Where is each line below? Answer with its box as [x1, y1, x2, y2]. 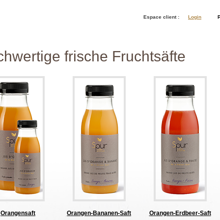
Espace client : [143, 14, 179, 20]
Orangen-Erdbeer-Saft [149, 210, 211, 217]
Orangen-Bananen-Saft [67, 210, 131, 217]
